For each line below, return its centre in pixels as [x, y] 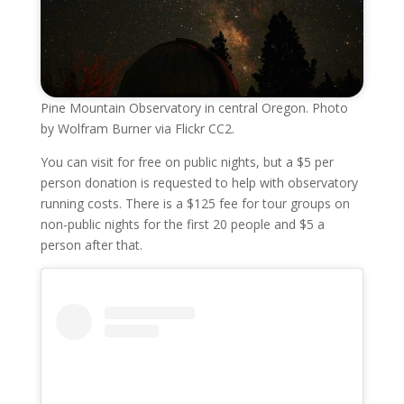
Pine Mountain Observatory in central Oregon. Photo [194, 108]
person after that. [91, 245]
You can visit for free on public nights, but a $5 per [187, 162]
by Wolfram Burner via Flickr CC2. [137, 129]
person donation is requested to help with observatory [199, 183]
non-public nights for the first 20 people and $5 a [182, 225]
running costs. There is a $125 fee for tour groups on [195, 204]
